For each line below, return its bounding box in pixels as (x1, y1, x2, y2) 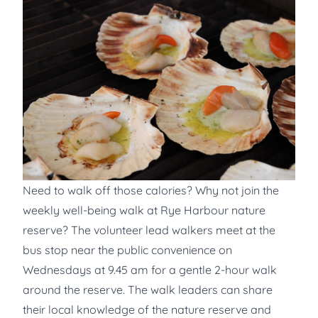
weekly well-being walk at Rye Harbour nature (23, 202, 265, 217)
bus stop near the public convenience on (23, 242, 232, 257)
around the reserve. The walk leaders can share (23, 282, 273, 297)
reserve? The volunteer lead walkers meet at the (23, 222, 275, 237)
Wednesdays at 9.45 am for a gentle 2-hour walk (23, 262, 277, 277)
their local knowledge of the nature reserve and (23, 302, 271, 317)
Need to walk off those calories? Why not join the (23, 182, 279, 197)
